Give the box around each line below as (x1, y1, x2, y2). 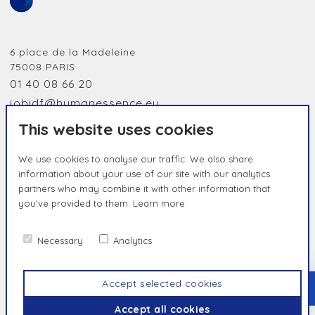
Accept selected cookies (102, 277, 223, 290)
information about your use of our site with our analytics (18, 168, 270, 179)
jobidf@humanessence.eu (10, 96, 160, 110)
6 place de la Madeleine (10, 46, 136, 58)
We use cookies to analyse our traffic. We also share (18, 153, 253, 165)
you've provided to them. (18, 198, 130, 209)
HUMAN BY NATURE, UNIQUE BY (10, 207, 197, 218)
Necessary (37, 235, 83, 246)
